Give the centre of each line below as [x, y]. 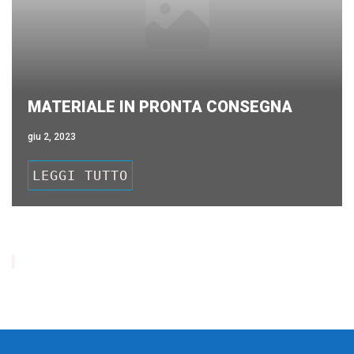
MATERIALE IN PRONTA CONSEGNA [160, 107]
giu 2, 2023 [52, 137]
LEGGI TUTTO [80, 175]
